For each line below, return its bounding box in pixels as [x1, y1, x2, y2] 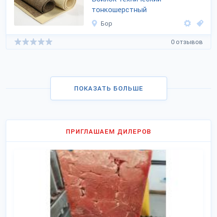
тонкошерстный [92, 5, 147, 14]
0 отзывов [171, 38, 203, 46]
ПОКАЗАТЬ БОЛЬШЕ [74, 85, 143, 92]
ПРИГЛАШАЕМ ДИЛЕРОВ [66, 128, 151, 135]
